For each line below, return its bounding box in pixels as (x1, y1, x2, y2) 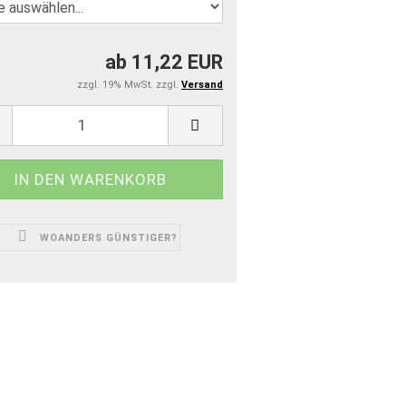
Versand (181, 78, 223, 91)
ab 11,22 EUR (105, 50, 223, 73)
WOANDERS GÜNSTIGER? (39, 231, 178, 244)
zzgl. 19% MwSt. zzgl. (77, 78, 181, 91)
